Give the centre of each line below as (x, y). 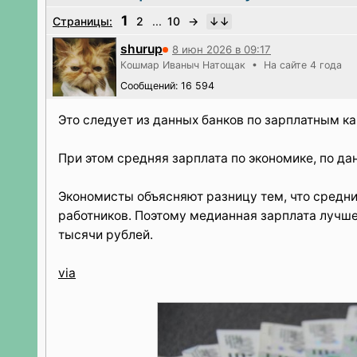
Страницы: (82, 21)
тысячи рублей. (106, 235)
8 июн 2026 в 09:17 (222, 49)
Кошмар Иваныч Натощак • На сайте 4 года (231, 65)
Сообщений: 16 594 (167, 86)
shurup (141, 49)
